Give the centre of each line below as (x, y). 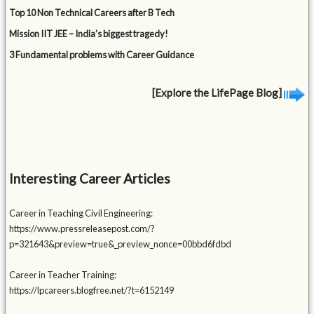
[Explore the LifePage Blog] (218, 93)
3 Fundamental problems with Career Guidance (102, 55)
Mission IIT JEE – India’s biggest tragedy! (89, 34)
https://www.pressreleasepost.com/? (82, 229)
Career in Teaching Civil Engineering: (81, 213)
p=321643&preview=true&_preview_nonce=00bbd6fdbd (121, 244)
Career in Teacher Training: (63, 275)
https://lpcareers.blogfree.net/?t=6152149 (92, 291)
